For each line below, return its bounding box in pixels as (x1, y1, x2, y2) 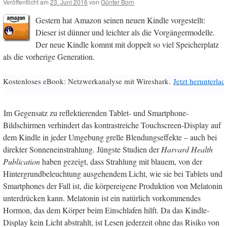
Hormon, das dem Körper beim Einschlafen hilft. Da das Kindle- (3, 205, 209, 216)
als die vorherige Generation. (3, 51, 95, 62)
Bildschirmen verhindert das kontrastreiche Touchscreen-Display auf (3, 120, 221, 131)
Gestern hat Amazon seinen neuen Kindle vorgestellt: (35, 15, 205, 26)
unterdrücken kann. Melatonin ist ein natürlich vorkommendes (3, 193, 201, 204)
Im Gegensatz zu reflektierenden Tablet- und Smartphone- (4, 107, 188, 119)
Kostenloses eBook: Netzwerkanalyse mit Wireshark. (3, 76, 173, 87)
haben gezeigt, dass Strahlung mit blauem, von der (40, 156, 202, 167)
